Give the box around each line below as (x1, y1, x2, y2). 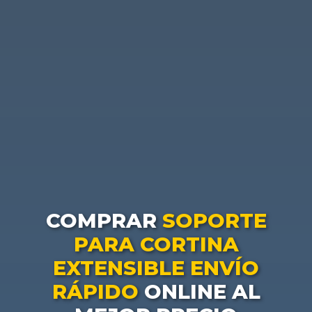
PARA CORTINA (73, 232, 239, 257)
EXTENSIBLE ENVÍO (53, 256, 259, 281)
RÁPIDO (52, 279, 139, 304)
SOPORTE (162, 208, 267, 233)
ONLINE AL (138, 279, 260, 304)
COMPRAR (45, 208, 162, 233)
